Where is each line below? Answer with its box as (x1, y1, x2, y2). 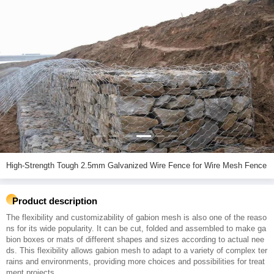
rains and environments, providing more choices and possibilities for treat (6, 257, 265, 266)
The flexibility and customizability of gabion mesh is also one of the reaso (6, 213, 267, 222)
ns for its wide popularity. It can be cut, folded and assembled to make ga (6, 224, 266, 233)
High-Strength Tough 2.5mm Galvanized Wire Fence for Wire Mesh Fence (193, 161, 267, 170)
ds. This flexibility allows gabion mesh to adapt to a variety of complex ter (6, 246, 267, 255)
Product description (12, 196, 97, 206)
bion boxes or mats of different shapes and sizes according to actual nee (6, 235, 264, 244)
